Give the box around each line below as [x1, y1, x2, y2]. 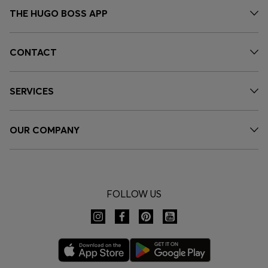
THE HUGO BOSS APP [10, 7, 108, 20]
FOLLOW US [106, 188, 162, 200]
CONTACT [10, 46, 57, 59]
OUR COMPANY [10, 124, 80, 136]
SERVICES [10, 85, 54, 98]
